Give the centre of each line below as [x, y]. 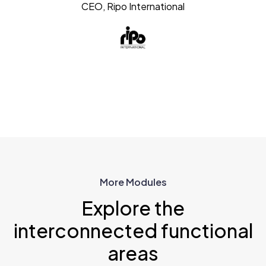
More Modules [133, 182]
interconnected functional [133, 230]
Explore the [133, 208]
